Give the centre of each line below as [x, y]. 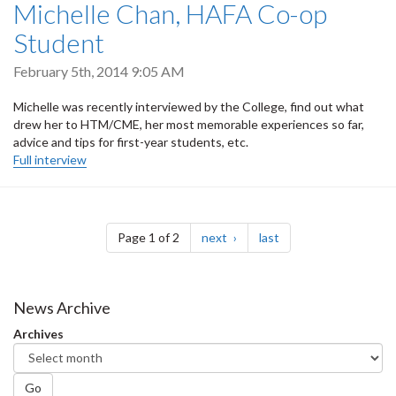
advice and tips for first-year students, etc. [131, 141]
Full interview [50, 159]
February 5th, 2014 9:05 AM [99, 72]
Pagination [71, 218]
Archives [38, 333]
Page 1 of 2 [148, 237]
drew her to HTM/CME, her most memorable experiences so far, [189, 124]
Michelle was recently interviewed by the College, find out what [189, 106]
